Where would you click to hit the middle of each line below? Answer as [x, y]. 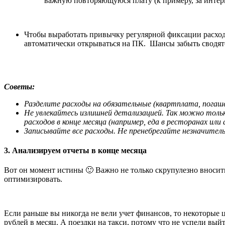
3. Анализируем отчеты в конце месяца [75, 151]
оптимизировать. [33, 179]
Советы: [19, 86]
